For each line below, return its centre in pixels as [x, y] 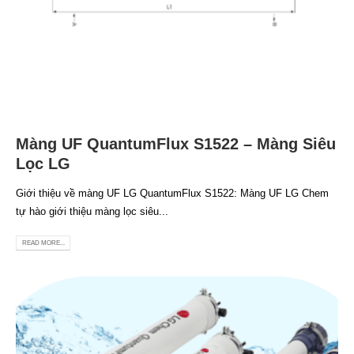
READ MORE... [43, 243]
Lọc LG [43, 164]
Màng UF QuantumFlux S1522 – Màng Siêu [176, 144]
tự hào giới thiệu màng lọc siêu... [92, 212]
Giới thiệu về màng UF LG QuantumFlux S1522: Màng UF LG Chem [172, 194]
